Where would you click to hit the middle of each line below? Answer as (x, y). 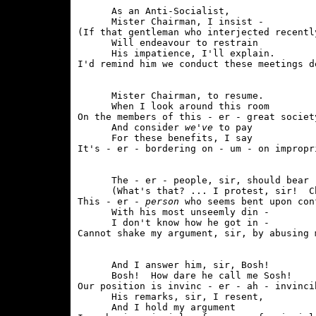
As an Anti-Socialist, (154, 11)
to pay (233, 127)
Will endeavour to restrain (168, 43)
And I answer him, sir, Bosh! (174, 265)
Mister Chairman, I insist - (174, 22)
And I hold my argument (157, 307)
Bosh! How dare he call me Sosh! (185, 275)
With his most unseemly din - (176, 212)
